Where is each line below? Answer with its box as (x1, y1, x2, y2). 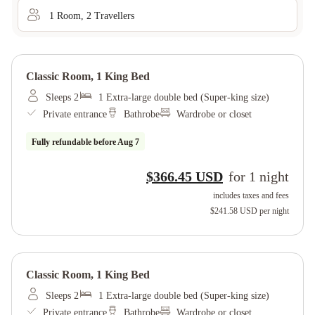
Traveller (91, 10, 131, 21)
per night (259, 206, 289, 216)
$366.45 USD (146, 169, 223, 184)
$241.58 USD (210, 206, 257, 216)
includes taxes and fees (213, 191, 289, 200)
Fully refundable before (32, 137, 117, 147)
